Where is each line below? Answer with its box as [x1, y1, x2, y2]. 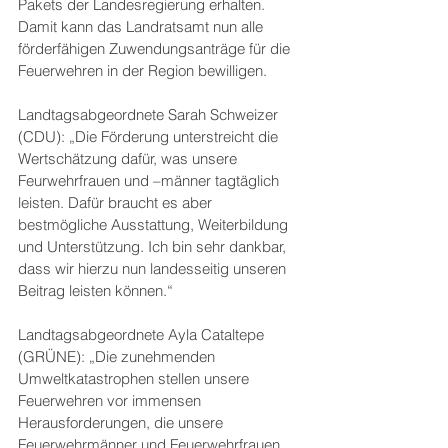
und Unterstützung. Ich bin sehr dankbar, [18, 237, 290, 256]
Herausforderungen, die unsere [18, 413, 227, 432]
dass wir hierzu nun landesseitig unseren [18, 259, 290, 278]
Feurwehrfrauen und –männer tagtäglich [18, 171, 283, 190]
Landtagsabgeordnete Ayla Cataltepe [18, 325, 268, 344]
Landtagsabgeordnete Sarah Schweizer [18, 105, 282, 124]
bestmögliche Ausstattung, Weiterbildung [18, 215, 292, 234]
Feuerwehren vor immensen [18, 391, 205, 410]
